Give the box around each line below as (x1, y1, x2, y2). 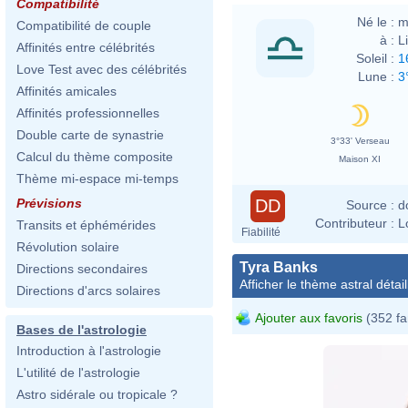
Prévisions (16, 196, 82, 210)
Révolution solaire (16, 240, 119, 254)
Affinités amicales (16, 84, 117, 98)
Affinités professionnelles (16, 106, 159, 120)
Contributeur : (315, 215, 394, 230)
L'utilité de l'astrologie (16, 365, 140, 380)
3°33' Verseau (330, 135, 390, 146)
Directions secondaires (16, 261, 148, 276)
